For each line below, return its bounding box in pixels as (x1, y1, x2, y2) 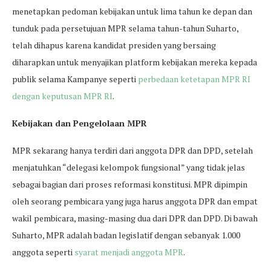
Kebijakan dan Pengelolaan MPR (12, 117, 147, 129)
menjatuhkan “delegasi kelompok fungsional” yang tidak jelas (12, 162, 245, 173)
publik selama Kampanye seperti (12, 73, 138, 85)
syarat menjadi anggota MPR (74, 246, 183, 258)
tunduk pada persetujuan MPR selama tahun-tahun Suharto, (12, 22, 238, 34)
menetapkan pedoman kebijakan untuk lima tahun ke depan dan (12, 5, 252, 17)
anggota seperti (12, 246, 74, 258)
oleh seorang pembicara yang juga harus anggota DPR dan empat (12, 195, 258, 207)
